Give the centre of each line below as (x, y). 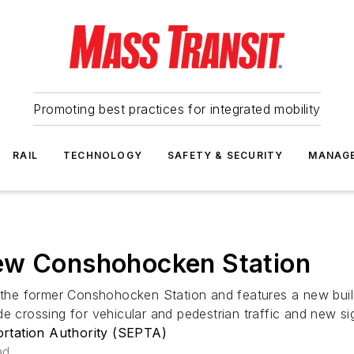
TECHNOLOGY (103, 155)
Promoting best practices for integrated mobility (177, 109)
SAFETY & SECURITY (226, 155)
